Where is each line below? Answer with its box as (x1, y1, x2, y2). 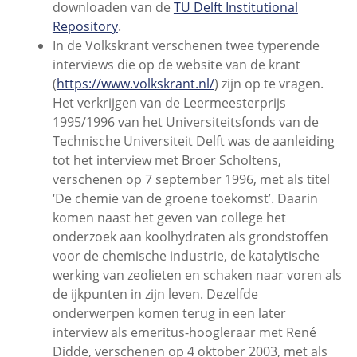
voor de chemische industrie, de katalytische (52, 246, 320, 265)
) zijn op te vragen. (214, 74, 324, 92)
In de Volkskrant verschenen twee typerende (52, 36, 320, 54)
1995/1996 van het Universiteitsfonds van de (52, 112, 319, 131)
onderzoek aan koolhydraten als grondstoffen (52, 227, 328, 245)
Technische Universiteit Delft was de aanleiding (52, 131, 335, 150)
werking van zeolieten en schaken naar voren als (52, 265, 342, 284)
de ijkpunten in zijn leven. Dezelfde (52, 284, 258, 303)
